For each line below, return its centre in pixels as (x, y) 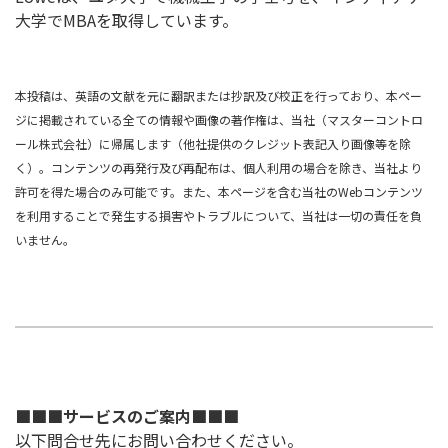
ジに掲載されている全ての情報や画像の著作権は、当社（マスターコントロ (219, 120)
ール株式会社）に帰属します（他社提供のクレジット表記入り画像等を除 (213, 144)
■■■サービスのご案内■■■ (127, 416)
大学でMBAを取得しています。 (126, 20)
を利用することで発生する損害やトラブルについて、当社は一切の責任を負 (218, 216)
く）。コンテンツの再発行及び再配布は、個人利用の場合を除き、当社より (218, 168)
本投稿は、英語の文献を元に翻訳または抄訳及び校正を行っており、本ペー (218, 96)
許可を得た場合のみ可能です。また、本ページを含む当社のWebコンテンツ (219, 192)
